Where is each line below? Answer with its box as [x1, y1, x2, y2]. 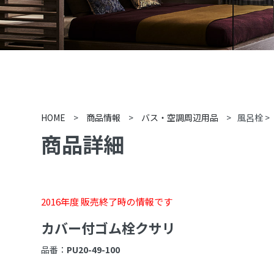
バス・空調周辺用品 [141, 111, 219, 124]
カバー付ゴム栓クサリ [41, 218, 176, 237]
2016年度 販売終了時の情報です [41, 195, 173, 208]
